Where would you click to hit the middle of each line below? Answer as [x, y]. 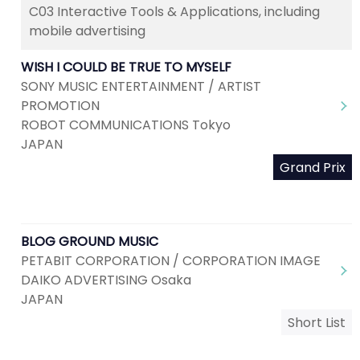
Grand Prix [313, 168]
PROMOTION [60, 106]
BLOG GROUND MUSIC [90, 241]
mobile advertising [87, 31]
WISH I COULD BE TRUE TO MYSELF [126, 67]
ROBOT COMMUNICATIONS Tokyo [126, 125]
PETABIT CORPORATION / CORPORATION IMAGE [171, 261]
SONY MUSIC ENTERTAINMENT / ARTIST [141, 86]
